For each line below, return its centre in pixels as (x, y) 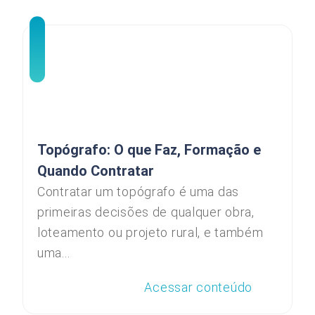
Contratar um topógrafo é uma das (139, 192)
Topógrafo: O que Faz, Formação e (149, 150)
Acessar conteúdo (198, 287)
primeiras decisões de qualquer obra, (146, 212)
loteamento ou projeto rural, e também (150, 232)
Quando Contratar (96, 171)
